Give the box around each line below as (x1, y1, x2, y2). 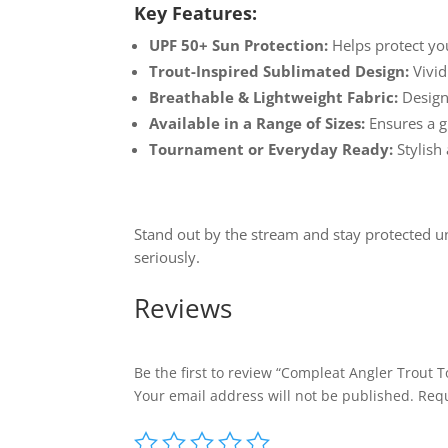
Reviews (134, 290, 233, 327)
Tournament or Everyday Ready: (149, 138, 394, 159)
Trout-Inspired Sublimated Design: (149, 60, 410, 81)
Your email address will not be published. (134, 386, 415, 406)
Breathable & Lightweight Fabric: (149, 86, 399, 107)
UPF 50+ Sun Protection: (149, 34, 329, 55)
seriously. (134, 246, 201, 267)
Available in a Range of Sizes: (149, 112, 366, 133)
